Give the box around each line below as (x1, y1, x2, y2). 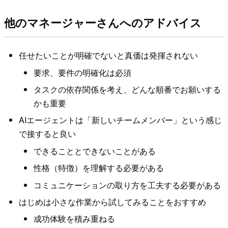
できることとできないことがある (33, 145, 156, 157)
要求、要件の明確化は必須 (33, 66, 131, 78)
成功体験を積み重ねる (33, 213, 115, 225)
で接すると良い (18, 128, 76, 140)
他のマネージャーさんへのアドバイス (4, 14, 202, 31)
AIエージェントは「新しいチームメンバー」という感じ (18, 114, 222, 126)
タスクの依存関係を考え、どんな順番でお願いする (33, 83, 221, 95)
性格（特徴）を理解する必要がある (33, 162, 164, 174)
